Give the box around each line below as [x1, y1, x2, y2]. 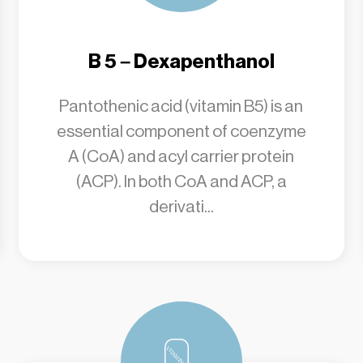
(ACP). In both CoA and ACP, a [75, 172, 287, 191]
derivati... [148, 197, 214, 216]
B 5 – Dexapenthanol [88, 50, 275, 73]
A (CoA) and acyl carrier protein [68, 147, 295, 166]
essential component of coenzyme [56, 122, 306, 141]
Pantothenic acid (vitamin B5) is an [59, 96, 304, 116]
